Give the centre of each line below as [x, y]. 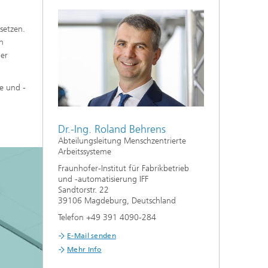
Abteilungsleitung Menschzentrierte [122, 141]
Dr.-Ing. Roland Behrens [112, 130]
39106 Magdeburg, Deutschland [117, 201]
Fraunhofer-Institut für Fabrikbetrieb [124, 169]
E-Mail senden [92, 236]
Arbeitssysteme [85, 152]
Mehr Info [84, 250]
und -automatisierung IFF [103, 179]
